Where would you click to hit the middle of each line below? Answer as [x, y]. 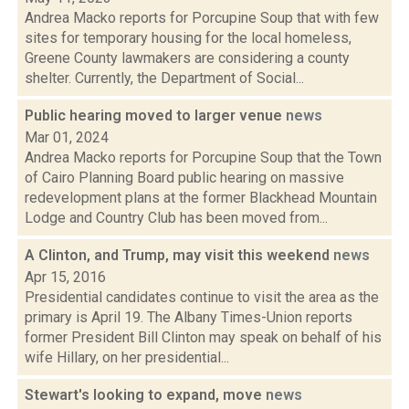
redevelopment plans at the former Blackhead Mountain [201, 198]
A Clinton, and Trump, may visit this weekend [179, 255]
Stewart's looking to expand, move [145, 395]
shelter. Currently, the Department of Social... [164, 78]
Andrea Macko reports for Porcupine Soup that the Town [203, 157]
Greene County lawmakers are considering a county [187, 58]
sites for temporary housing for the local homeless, [188, 38]
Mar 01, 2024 [67, 137]
